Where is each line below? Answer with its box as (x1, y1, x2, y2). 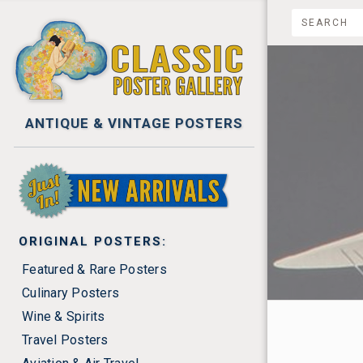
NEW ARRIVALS (19, 162, 130, 177)
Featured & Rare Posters (22, 262, 167, 278)
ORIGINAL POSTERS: (19, 234, 168, 250)
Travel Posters (22, 332, 109, 348)
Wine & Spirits (22, 309, 105, 325)
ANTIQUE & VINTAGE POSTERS (24, 115, 243, 131)
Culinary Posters (22, 285, 120, 301)
